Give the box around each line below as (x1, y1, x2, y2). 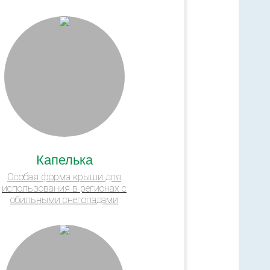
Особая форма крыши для (7, 171, 121, 183)
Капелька (36, 149, 93, 168)
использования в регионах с (2, 182, 127, 194)
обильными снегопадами (10, 193, 118, 206)
